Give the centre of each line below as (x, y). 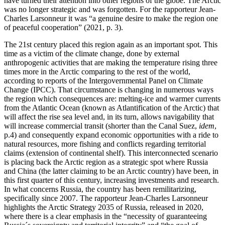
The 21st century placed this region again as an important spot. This (111, 45)
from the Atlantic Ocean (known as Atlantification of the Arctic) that (111, 108)
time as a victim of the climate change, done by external (92, 54)
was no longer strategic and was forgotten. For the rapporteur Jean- (110, 10)
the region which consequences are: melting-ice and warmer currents (112, 99)
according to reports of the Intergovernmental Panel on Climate (103, 81)
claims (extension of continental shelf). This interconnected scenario (111, 153)
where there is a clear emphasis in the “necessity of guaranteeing (105, 216)
